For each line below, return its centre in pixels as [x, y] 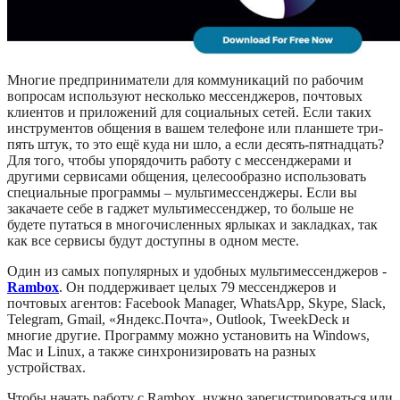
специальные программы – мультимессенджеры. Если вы [182, 193]
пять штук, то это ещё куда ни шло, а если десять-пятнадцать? [196, 145]
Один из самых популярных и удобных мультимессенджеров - [197, 271]
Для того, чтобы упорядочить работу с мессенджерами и [179, 161]
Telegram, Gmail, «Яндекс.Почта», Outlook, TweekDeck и [179, 320]
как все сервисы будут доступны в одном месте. [153, 241]
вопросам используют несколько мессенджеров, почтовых [185, 96]
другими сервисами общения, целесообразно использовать [187, 177]
